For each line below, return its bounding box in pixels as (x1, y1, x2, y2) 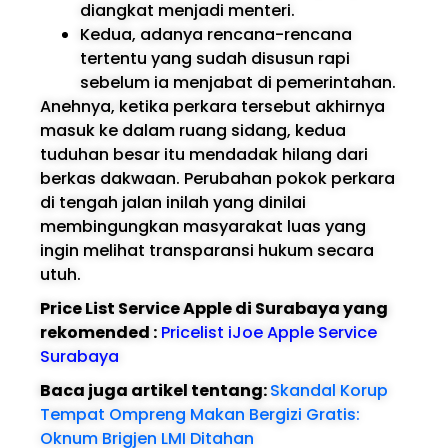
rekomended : (40, 320, 157, 344)
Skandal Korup (270, 378, 388, 402)
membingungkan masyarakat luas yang (40, 214, 366, 238)
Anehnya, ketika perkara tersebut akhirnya (40, 94, 385, 118)
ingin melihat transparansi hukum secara (40, 238, 374, 262)
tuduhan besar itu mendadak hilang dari (40, 142, 368, 166)
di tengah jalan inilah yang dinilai (40, 190, 306, 214)
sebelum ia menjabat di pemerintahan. (80, 70, 396, 94)
